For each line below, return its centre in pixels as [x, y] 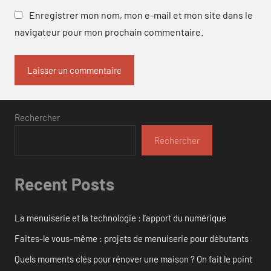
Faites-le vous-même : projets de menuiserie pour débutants [132, 238]
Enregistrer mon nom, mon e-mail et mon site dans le [141, 15]
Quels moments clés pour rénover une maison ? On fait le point [133, 259]
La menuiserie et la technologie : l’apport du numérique [120, 217]
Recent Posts [64, 184]
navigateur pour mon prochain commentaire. [109, 32]
